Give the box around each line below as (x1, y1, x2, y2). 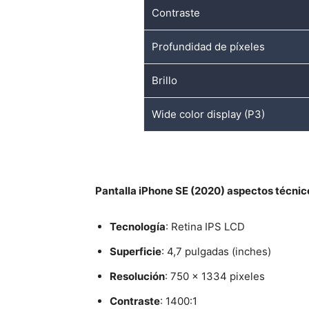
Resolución (110, 269, 165, 283)
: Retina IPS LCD (166, 219, 245, 233)
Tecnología (110, 219, 166, 233)
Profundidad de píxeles (152, 39, 266, 53)
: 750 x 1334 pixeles (165, 269, 265, 283)
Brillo (152, 73, 178, 87)
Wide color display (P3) (152, 107, 266, 121)
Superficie (110, 244, 161, 258)
